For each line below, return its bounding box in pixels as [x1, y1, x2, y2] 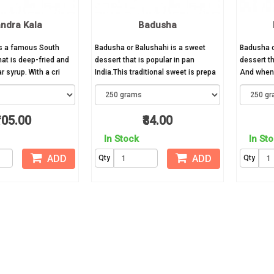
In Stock [104, 133, 139, 145]
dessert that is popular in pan [95, 56, 194, 65]
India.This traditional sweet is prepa [95, 68, 216, 77]
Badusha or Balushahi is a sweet [95, 43, 206, 53]
